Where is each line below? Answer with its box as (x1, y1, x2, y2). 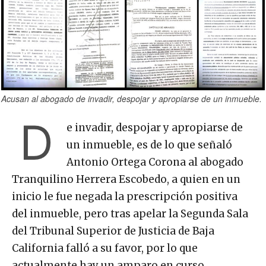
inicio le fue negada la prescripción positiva (12, 189, 237, 203)
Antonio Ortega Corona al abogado (66, 155, 243, 169)
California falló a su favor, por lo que (12, 241, 198, 255)
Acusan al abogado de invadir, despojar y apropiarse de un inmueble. (1, 92, 262, 104)
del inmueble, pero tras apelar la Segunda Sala (12, 207, 248, 220)
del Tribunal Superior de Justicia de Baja (12, 224, 214, 237)
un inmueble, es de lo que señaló (66, 138, 232, 151)
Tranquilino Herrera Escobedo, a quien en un (12, 172, 240, 186)
